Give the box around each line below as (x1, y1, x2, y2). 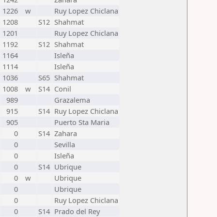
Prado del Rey (54, 206, 100, 216)
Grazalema (54, 95, 90, 105)
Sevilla (54, 139, 75, 149)
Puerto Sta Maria (54, 117, 109, 127)
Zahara (54, 128, 77, 138)
